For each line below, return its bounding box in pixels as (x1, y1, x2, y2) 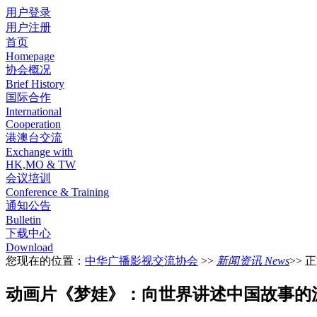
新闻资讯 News (217, 255, 289, 267)
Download (6, 241, 53, 253)
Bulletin (6, 214, 41, 226)
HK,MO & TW (6, 158, 76, 171)
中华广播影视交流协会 (85, 255, 198, 267)
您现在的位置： (6, 255, 85, 267)
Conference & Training (6, 186, 109, 198)
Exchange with (6, 146, 73, 158)
